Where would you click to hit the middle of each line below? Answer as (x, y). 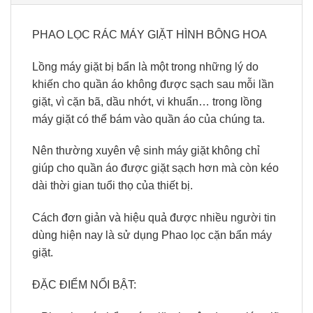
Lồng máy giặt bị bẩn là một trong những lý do (145, 66)
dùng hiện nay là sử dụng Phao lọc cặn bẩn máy (152, 235)
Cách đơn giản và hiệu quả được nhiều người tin (154, 218)
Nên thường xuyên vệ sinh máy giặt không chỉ (146, 151)
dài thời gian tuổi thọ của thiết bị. (112, 186)
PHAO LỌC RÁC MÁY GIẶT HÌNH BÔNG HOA (150, 34)
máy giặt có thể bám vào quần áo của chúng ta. (148, 119)
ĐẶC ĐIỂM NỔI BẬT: (84, 284)
